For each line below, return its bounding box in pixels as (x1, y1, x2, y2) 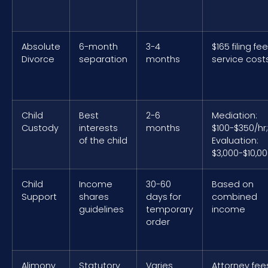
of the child (79, 134, 127, 147)
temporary (146, 203, 193, 215)
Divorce (22, 53, 54, 65)
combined (212, 190, 257, 203)
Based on (212, 178, 254, 190)
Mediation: (212, 109, 257, 121)
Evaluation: (212, 134, 258, 147)
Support (22, 190, 57, 203)
